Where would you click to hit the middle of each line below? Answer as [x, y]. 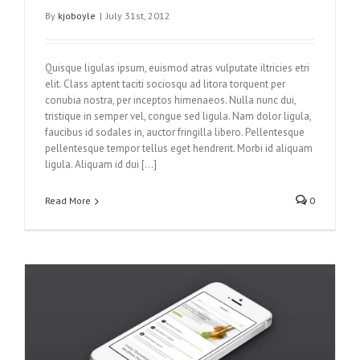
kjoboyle [77, 15]
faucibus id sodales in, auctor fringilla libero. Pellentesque [175, 132]
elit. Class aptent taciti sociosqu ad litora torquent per [165, 84]
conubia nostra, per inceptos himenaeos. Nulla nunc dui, [170, 100]
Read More [68, 200]
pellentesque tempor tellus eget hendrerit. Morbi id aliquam [179, 148]
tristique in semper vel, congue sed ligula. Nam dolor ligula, [178, 116]
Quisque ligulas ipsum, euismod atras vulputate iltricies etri [177, 67]
